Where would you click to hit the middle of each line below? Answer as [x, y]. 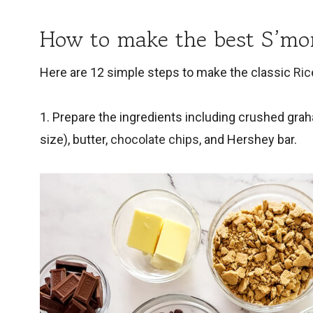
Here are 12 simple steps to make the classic [167, 73]
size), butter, [75, 140]
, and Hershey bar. [248, 140]
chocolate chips [155, 140]
